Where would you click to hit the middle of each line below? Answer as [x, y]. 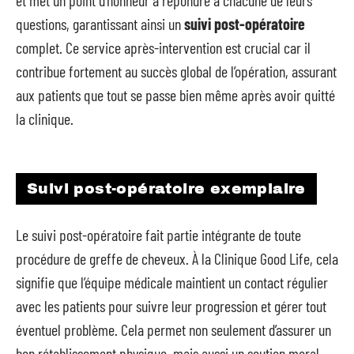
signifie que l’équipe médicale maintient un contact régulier [172, 282]
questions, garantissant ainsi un [100, 23]
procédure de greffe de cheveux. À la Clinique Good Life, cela [177, 258]
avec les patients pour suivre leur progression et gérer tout [171, 305]
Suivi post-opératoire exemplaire [166, 188]
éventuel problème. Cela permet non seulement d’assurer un [173, 329]
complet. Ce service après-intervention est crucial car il [163, 47]
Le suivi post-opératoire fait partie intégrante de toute [158, 234]
